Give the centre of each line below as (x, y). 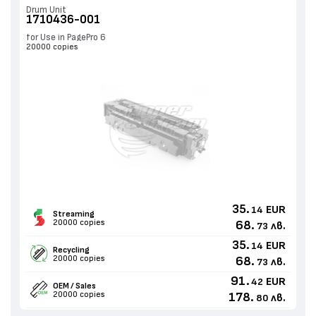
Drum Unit (46, 10)
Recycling (71, 249)
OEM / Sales (74, 285)
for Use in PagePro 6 (66, 37)
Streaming (73, 213)
